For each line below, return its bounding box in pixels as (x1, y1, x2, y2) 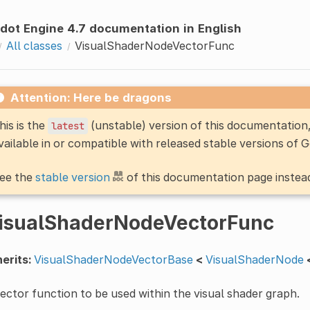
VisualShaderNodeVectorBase (33, 252, 193, 266)
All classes (6, 38, 62, 53)
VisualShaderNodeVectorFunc (74, 38, 235, 53)
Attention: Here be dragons (10, 90, 172, 104)
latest (51, 119, 84, 132)
